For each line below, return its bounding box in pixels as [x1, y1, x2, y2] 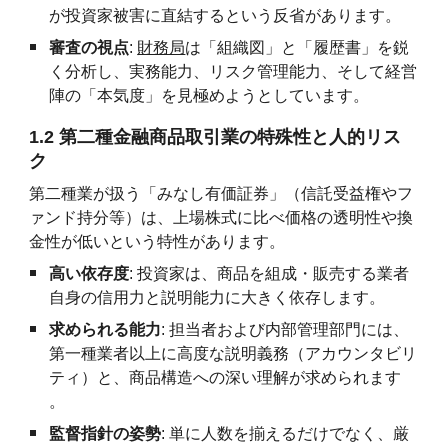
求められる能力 [49, 321, 162, 338]
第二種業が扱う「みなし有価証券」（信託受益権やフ [29, 185, 414, 202]
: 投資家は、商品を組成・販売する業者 [129, 265, 410, 282]
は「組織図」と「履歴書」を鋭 [185, 39, 410, 56]
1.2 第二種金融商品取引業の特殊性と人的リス [29, 127, 402, 147]
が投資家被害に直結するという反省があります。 [49, 7, 402, 24]
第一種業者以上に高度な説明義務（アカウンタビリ [49, 345, 418, 362]
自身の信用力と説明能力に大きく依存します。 [49, 289, 386, 306]
